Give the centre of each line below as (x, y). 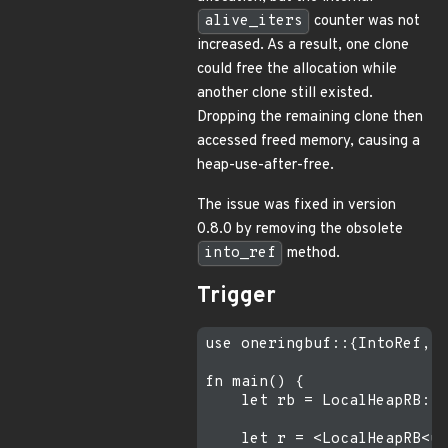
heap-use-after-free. (265, 165)
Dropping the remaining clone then (310, 117)
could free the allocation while (297, 69)
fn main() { (254, 382)
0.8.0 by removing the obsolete (300, 229)
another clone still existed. (285, 93)
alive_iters (253, 21)
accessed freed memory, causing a (308, 141)
